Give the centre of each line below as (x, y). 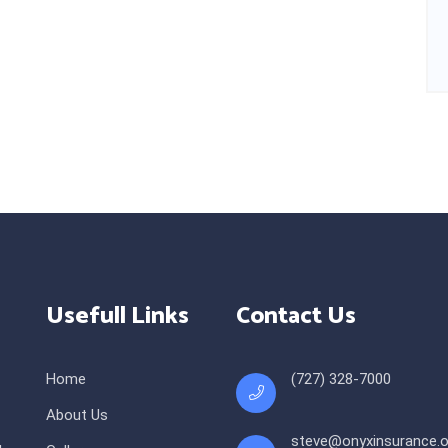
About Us (77, 414)
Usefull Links (117, 316)
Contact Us (296, 316)
